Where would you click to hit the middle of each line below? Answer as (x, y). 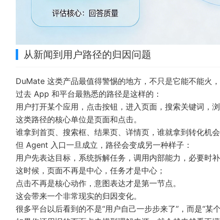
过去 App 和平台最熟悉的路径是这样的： (89, 94)
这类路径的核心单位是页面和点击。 (79, 120)
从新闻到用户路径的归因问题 (87, 55)
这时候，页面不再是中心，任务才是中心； (90, 171)
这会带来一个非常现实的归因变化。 (79, 196)
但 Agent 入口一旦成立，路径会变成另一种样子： (104, 145)
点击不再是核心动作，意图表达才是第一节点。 (98, 183)
